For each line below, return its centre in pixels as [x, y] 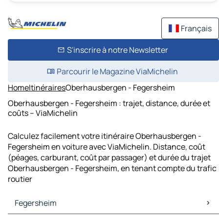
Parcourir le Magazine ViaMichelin [117, 71]
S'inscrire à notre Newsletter [117, 50]
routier [20, 179]
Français [196, 28]
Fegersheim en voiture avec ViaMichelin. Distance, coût [107, 147]
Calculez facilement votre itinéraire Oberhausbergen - [105, 136]
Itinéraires [47, 88]
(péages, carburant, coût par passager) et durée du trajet [109, 158]
